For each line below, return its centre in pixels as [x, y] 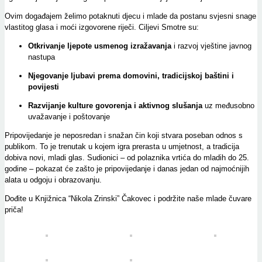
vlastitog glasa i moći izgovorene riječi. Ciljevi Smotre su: [102, 27]
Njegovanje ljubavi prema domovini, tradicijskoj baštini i [131, 76]
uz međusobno [228, 106]
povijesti [44, 87]
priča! [14, 210]
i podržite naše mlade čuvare [201, 199]
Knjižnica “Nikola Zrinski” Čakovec [93, 199]
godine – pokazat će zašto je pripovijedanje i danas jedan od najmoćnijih [127, 169]
